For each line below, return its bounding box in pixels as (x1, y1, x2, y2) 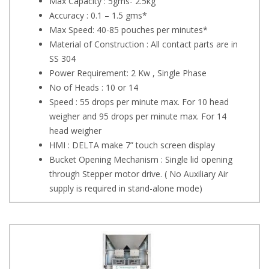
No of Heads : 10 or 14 (49, 82, 138, 94)
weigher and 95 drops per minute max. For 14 (49, 110, 226, 122)
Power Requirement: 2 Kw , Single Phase (49, 67, 207, 79)
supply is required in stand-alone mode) (49, 183, 202, 195)
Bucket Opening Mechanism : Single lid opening (49, 154, 232, 166)
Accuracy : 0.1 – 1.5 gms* (49, 10, 147, 22)
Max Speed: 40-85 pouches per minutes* (49, 24, 208, 36)
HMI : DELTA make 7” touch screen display (49, 139, 215, 151)
